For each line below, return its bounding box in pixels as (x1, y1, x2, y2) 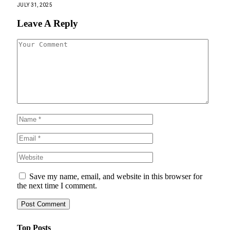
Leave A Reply (17, 18, 78, 29)
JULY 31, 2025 (17, 2, 52, 8)
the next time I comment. (17, 181, 97, 190)
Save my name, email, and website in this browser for (29, 172, 202, 181)
